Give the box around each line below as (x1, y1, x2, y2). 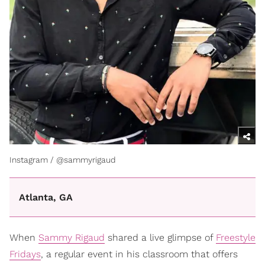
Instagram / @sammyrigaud (9, 154, 116, 164)
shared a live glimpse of (105, 232, 216, 244)
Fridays (9, 248, 41, 260)
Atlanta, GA (19, 191, 73, 203)
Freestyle (216, 232, 256, 244)
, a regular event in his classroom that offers (41, 248, 238, 260)
